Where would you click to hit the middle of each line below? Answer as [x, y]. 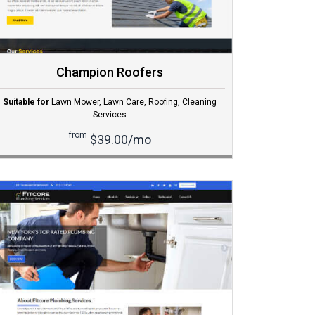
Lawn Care [124, 102]
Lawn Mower [75, 102]
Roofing [163, 102]
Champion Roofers [110, 72]
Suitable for [26, 102]
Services [110, 115]
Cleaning [199, 102]
